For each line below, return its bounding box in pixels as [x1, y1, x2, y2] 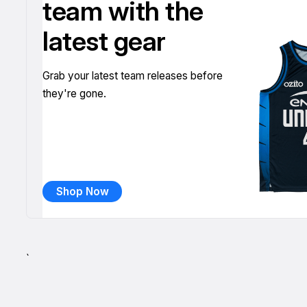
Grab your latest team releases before [42, 69, 223, 82]
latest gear [42, 25, 166, 58]
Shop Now [56, 184, 109, 198]
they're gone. [42, 86, 107, 100]
